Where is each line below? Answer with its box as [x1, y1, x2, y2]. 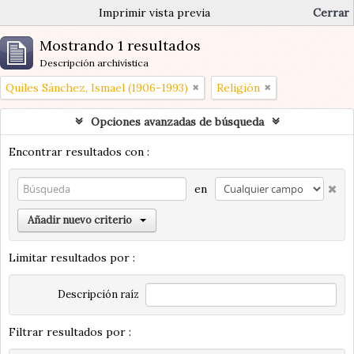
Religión [217, 81, 260, 95]
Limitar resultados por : [9, 250, 135, 265]
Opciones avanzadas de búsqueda [90, 115, 264, 129]
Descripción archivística [40, 57, 149, 69]
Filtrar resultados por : [9, 325, 131, 339]
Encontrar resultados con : [9, 145, 149, 159]
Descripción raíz [57, 288, 139, 301]
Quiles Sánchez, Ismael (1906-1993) [6, 81, 188, 95]
